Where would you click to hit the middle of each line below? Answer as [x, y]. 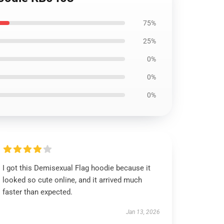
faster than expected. [38, 192]
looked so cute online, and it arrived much [72, 180]
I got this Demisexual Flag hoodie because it [77, 168]
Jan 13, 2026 [143, 212]
